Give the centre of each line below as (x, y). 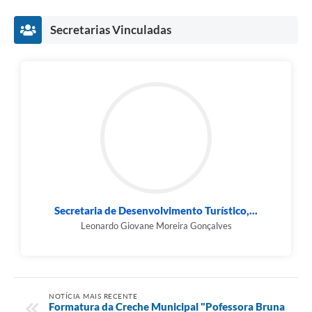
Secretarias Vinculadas (111, 30)
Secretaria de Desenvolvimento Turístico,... (156, 211)
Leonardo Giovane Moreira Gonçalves (156, 226)
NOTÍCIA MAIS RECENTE (93, 296)
